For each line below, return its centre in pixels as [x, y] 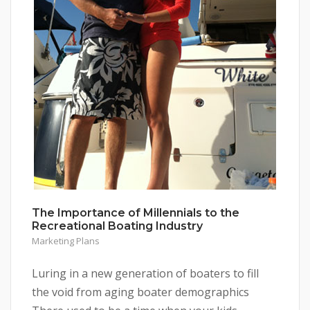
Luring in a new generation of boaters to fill [145, 274]
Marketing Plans [66, 241]
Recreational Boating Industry [117, 226]
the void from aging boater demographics [140, 292]
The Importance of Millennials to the [136, 213]
